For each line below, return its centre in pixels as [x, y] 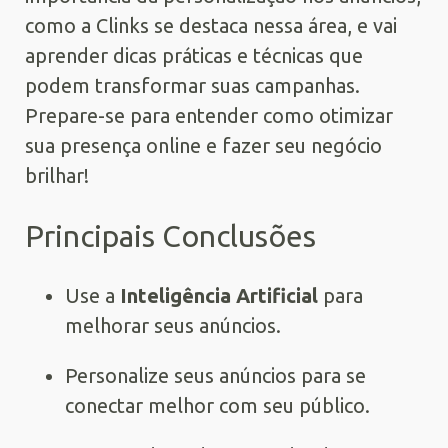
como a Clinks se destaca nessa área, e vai [211, 25]
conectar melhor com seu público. [217, 405]
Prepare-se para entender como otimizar [209, 115]
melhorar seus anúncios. [173, 325]
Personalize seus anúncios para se [215, 375]
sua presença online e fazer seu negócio [203, 145]
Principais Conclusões [170, 236]
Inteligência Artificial [219, 295]
